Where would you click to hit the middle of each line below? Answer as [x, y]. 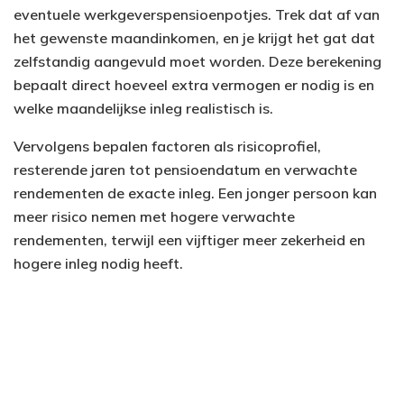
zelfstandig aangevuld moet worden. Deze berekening [197, 61]
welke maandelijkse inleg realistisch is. [143, 108]
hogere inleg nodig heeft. [98, 263]
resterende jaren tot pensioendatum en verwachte [185, 169]
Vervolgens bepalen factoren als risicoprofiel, [167, 146]
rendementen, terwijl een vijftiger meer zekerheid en [189, 239]
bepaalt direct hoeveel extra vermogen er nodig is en [194, 84]
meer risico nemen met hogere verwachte [154, 216]
